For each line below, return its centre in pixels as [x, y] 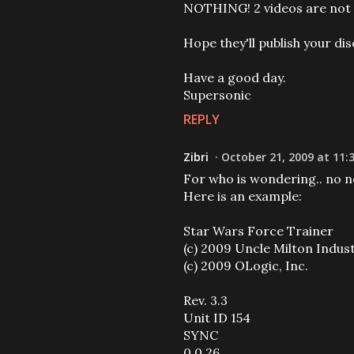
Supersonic [217, 95]
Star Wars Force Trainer [258, 231]
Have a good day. [235, 77]
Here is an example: [243, 196]
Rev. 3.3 [205, 300]
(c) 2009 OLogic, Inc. [246, 265]
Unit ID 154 [217, 318]
